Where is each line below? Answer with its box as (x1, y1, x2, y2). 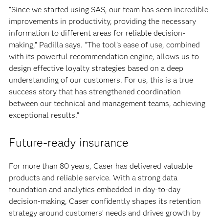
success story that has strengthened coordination (8, 87, 181, 96)
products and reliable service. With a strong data (8, 173, 177, 182)
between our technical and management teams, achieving (8, 99, 205, 108)
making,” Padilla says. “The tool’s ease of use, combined (8, 40, 200, 49)
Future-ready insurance (8, 135, 129, 150)
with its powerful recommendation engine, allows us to (8, 52, 199, 61)
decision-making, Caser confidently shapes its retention (8, 197, 201, 206)
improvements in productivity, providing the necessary (8, 17, 196, 26)
